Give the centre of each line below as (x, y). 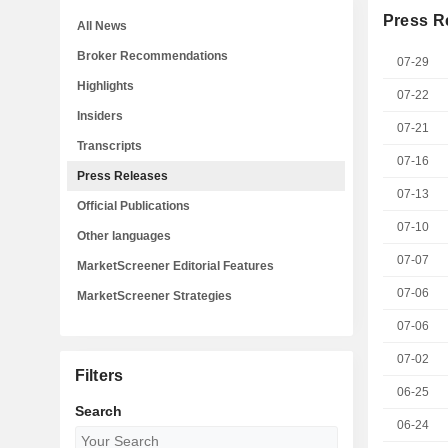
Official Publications (133, 206)
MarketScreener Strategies (154, 296)
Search (98, 411)
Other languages (124, 236)
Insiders (100, 116)
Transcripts (109, 146)
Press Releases (122, 176)
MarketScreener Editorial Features (175, 266)
